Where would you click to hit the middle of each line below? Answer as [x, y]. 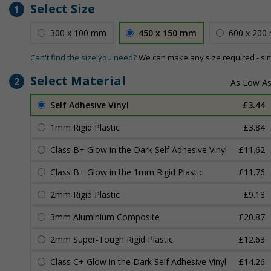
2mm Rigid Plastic [85, 194]
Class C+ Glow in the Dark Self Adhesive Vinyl [138, 262]
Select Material [78, 81]
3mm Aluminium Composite [105, 217]
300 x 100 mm [78, 33]
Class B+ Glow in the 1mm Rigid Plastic [127, 172]
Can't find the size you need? [83, 57]
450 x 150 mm [168, 33]
